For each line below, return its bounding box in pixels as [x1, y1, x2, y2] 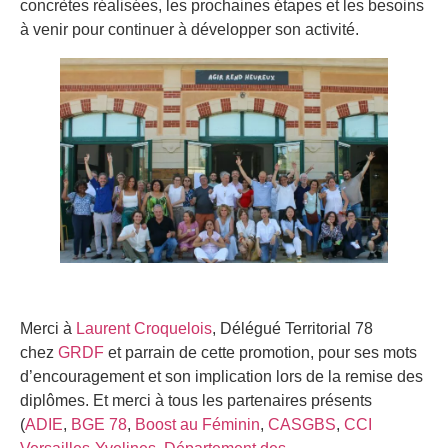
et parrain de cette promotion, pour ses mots [104, 344, 417, 362]
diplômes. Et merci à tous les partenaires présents [20, 392, 372, 410]
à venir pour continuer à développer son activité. [20, 21, 359, 39]
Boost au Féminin [135, 416, 260, 434]
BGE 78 [71, 416, 127, 434]
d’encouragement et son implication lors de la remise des [20, 368, 423, 386]
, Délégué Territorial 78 [212, 320, 373, 338]
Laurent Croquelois [76, 320, 212, 338]
